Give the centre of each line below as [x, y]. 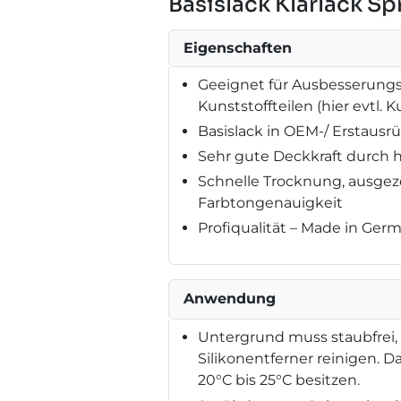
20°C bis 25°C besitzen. [279, 380]
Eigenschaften [238, 47]
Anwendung [230, 298]
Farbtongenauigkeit [270, 202]
